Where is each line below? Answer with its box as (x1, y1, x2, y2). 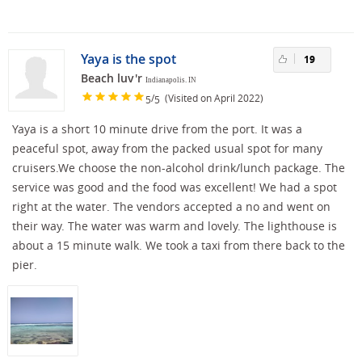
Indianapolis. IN (145, 75, 196, 84)
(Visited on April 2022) (160, 91, 263, 105)
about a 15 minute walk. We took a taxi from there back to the (12, 237, 345, 253)
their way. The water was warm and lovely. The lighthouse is (12, 217, 337, 234)
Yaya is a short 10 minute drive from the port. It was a (12, 120, 302, 137)
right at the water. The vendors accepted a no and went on (12, 198, 330, 214)
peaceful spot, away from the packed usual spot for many (12, 140, 322, 156)
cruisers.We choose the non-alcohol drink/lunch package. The (12, 159, 345, 175)
